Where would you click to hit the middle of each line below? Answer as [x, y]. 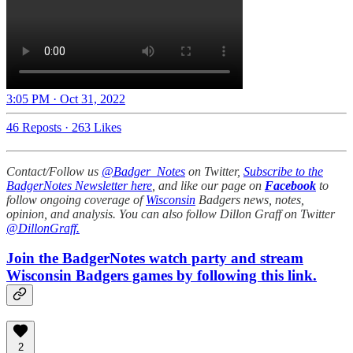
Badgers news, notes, [250, 199]
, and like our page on [208, 185]
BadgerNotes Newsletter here [79, 185]
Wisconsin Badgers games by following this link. [162, 276]
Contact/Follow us [54, 171]
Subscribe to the [283, 171]
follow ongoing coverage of [76, 199]
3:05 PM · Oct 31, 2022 [66, 98]
